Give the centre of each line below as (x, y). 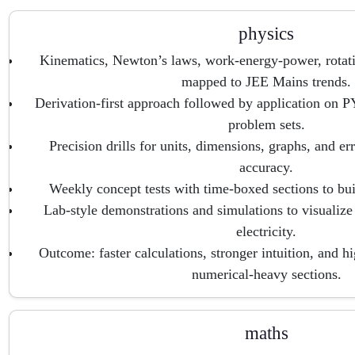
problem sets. (266, 124)
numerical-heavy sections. (266, 274)
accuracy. (266, 167)
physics (266, 33)
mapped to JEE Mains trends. (266, 82)
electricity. (266, 231)
